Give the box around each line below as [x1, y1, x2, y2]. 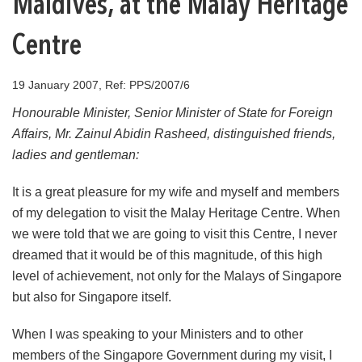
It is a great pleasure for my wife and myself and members [12, 185, 339, 199]
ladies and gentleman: [12, 148, 139, 162]
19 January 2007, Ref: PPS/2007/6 [12, 78, 190, 91]
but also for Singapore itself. [12, 290, 171, 304]
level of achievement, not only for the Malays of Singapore [12, 269, 342, 283]
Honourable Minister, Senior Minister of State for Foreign [12, 106, 333, 120]
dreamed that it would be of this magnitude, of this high [12, 248, 322, 262]
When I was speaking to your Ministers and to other [12, 327, 303, 341]
